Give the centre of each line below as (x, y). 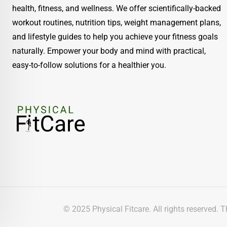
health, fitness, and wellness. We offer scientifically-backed (117, 8)
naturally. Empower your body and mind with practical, (109, 51)
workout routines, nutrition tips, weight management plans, (117, 23)
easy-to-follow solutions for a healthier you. (89, 65)
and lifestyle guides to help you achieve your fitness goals (115, 37)
